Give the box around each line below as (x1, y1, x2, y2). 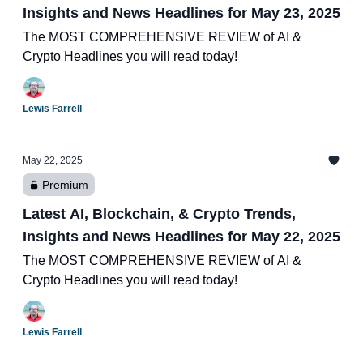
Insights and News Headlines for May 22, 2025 (23, 228, 340, 245)
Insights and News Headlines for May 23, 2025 (23, 5, 340, 21)
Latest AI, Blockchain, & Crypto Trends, (23, 206, 296, 222)
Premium (42, 178, 88, 191)
